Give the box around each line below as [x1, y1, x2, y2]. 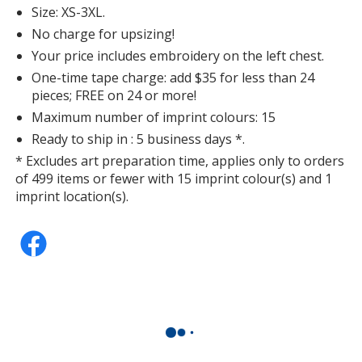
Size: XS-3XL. [32, 2, 106, 21]
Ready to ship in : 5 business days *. [32, 129, 246, 148]
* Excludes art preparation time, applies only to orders [15, 151, 345, 170]
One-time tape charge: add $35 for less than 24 [32, 68, 315, 86]
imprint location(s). [15, 187, 129, 205]
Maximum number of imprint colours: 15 [32, 107, 276, 126]
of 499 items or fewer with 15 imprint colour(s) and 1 [15, 169, 333, 187]
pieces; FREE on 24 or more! [32, 86, 197, 104]
